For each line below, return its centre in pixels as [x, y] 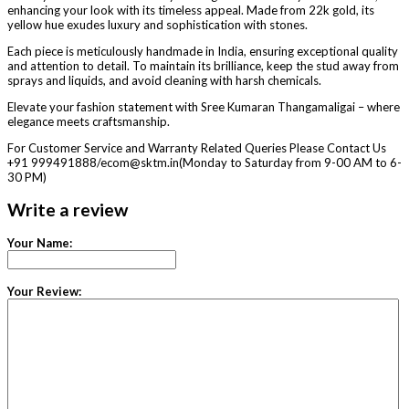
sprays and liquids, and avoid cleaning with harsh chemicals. [164, 81]
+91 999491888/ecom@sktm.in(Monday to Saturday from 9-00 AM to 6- [204, 163]
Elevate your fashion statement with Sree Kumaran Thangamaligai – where [204, 107]
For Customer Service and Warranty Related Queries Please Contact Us [197, 148]
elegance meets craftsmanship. [89, 122]
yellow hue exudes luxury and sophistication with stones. [157, 25]
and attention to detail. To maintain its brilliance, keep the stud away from [203, 66]
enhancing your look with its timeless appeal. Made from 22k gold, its [191, 10]
